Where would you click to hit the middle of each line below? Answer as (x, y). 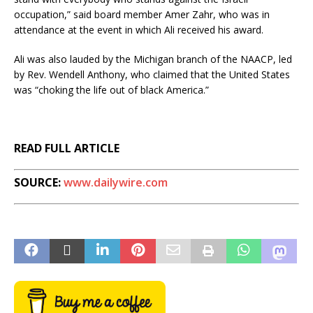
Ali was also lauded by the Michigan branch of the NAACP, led (153, 59)
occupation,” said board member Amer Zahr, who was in (142, 15)
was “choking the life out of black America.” (111, 90)
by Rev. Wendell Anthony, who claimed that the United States (152, 75)
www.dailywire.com (116, 183)
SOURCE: (39, 183)
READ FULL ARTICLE (67, 148)
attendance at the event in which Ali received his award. (139, 30)
